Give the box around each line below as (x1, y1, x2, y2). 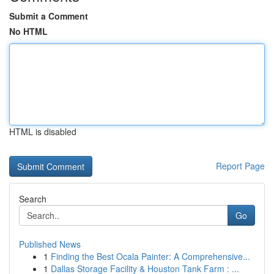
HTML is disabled (9, 125, 76, 138)
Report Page (216, 160, 265, 172)
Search (19, 193, 46, 205)
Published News (19, 238, 81, 250)
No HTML (9, 25, 48, 37)
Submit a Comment (9, 10, 88, 22)
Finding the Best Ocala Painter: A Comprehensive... (51, 250, 250, 262)
